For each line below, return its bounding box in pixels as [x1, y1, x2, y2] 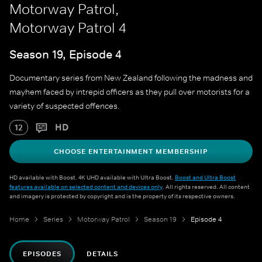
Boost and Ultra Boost [175, 173, 236, 182]
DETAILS [86, 249, 119, 259]
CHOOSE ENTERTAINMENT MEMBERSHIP [54, 147, 208, 157]
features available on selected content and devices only [9, 182, 163, 191]
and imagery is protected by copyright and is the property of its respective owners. [9, 192, 235, 201]
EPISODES [23, 249, 61, 259]
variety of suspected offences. [9, 101, 120, 112]
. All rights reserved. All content [163, 182, 250, 191]
